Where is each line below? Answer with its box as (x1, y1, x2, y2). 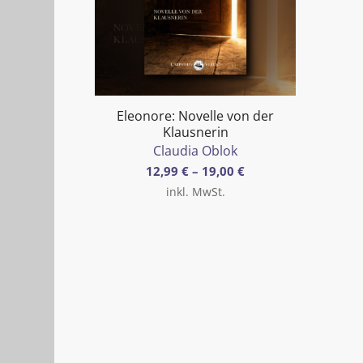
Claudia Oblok (153, 141, 238, 160)
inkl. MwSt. (165, 183, 225, 199)
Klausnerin (162, 122, 228, 141)
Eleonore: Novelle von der (117, 106, 275, 125)
